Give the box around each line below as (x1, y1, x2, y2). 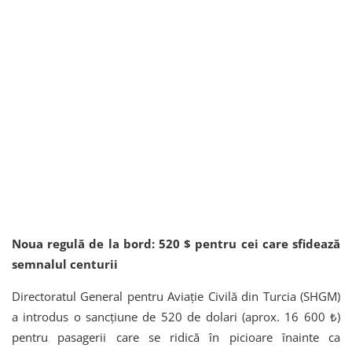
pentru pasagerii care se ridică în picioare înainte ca (12, 329, 340, 346)
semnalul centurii (12, 256, 118, 273)
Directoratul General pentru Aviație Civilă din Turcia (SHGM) (12, 288, 340, 305)
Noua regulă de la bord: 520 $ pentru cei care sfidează (12, 236, 340, 252)
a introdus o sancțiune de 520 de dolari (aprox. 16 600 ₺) (12, 309, 340, 325)
